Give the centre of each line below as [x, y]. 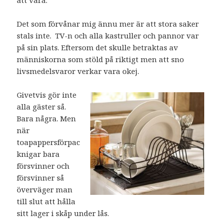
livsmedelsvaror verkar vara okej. [78, 71]
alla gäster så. [43, 106]
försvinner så [41, 177]
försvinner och [43, 166]
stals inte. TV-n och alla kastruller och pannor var [108, 35]
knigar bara [38, 154]
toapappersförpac [49, 142]
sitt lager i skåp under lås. [63, 213]
